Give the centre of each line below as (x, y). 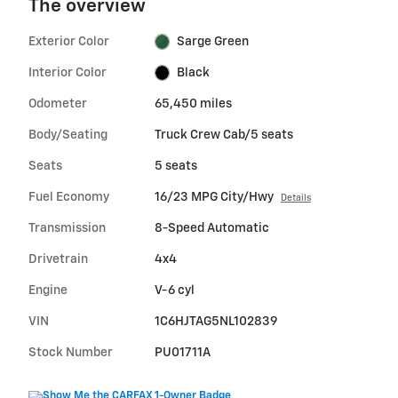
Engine (48, 290)
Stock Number (71, 352)
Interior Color (68, 72)
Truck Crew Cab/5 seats (223, 135)
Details (295, 198)
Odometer (58, 103)
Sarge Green (213, 41)
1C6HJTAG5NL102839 (215, 321)
